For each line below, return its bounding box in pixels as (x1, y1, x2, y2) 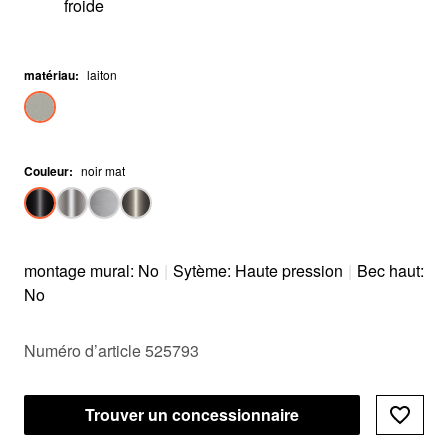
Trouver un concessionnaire (85, 403, 299, 426)
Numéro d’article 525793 (24, 339, 199, 362)
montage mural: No (24, 259, 159, 282)
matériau (24, 66, 75, 84)
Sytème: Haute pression (173, 259, 343, 282)
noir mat (81, 162, 125, 179)
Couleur (24, 162, 69, 180)
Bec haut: (357, 259, 424, 282)
